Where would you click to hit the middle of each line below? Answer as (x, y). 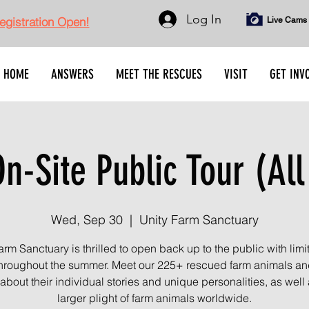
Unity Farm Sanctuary (199, 220)
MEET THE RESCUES (159, 74)
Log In (204, 19)
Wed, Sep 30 (87, 220)
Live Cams (287, 20)
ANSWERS (72, 74)
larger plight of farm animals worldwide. (154, 298)
